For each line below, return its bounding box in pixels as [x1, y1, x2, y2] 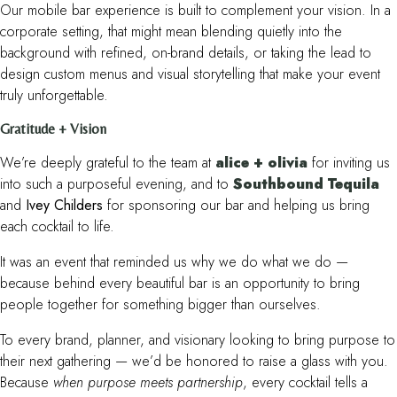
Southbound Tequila [233, 174, 379, 195]
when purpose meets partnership [53, 372, 243, 393]
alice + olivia [215, 152, 307, 174]
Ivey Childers [26, 195, 103, 216]
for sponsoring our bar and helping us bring [103, 195, 370, 216]
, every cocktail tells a [243, 372, 368, 393]
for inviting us [307, 152, 390, 174]
